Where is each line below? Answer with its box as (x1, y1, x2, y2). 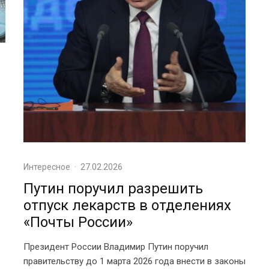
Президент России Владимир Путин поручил (23, 241, 208, 252)
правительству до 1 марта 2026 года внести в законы (23, 256, 246, 267)
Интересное (23, 162, 70, 172)
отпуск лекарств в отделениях (23, 197, 231, 214)
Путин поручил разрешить (23, 180, 203, 197)
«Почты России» (23, 214, 133, 231)
